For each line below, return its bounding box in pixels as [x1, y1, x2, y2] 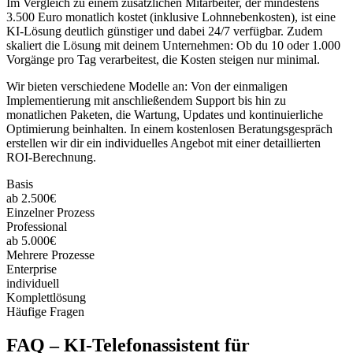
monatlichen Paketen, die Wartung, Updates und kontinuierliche [6, 107, 323, 121]
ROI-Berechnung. [6, 150, 96, 164]
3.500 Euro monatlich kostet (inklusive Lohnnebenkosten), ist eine [6, 9, 336, 24]
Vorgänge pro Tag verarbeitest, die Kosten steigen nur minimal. [6, 52, 320, 66]
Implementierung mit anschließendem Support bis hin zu [6, 93, 286, 107]
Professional [6, 219, 67, 233]
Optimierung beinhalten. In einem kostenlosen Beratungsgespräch [6, 121, 333, 136]
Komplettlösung [6, 290, 86, 304]
